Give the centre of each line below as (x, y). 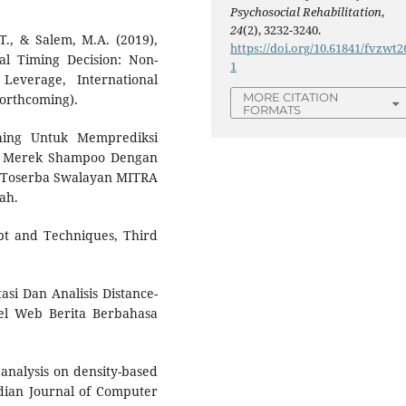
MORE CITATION (291, 97)
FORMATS (272, 110)
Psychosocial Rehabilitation (306, 12)
